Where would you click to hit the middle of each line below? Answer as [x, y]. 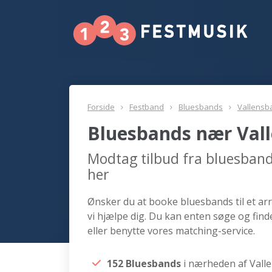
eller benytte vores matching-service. [171, 231]
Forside [101, 107]
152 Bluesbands [145, 263]
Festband [147, 107]
